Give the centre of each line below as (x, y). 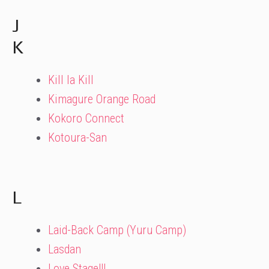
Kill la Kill (71, 80)
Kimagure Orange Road (102, 99)
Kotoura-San (77, 138)
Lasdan (65, 249)
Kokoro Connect (86, 118)
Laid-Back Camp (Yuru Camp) (117, 230)
